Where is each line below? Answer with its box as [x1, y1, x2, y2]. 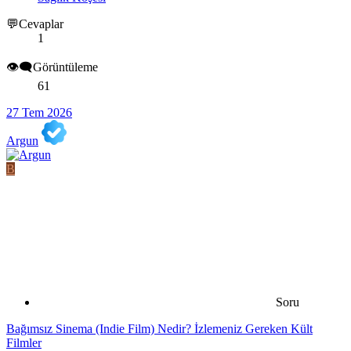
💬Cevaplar [6, 17, 63, 31]
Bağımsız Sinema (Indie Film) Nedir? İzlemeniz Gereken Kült [6, 322, 313, 336]
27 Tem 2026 [6, 106, 72, 120]
